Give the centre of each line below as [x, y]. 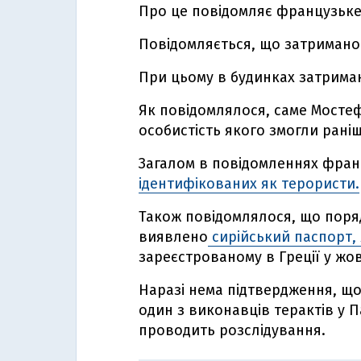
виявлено [173, 237]
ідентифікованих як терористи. [249, 184]
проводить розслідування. [232, 330]
